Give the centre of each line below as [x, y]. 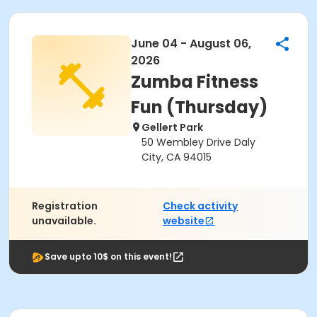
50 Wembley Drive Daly [198, 142]
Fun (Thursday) [199, 107]
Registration [65, 206]
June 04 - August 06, [191, 44]
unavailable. [64, 221]
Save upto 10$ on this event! [108, 257]
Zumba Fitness [195, 82]
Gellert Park [172, 127]
